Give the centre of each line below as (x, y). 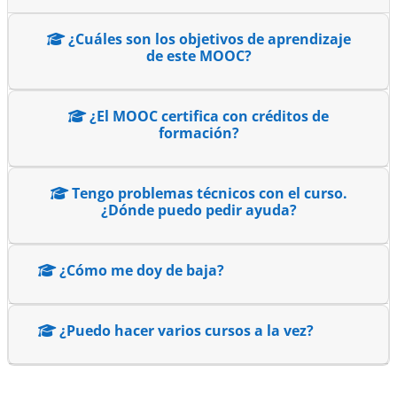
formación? (198, 132)
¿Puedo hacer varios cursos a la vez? (185, 330)
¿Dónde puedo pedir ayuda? (198, 210)
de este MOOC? (198, 55)
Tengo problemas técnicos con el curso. (207, 193)
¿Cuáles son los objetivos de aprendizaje (207, 39)
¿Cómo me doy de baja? (140, 270)
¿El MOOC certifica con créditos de (207, 116)
